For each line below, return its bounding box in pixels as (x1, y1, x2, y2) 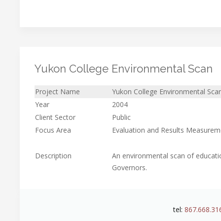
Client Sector (35, 112, 75, 122)
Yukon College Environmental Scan (35, 62, 213, 75)
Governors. (112, 163, 147, 173)
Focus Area (35, 125, 71, 135)
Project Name (35, 87, 80, 97)
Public (112, 112, 131, 122)
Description (35, 151, 72, 161)
